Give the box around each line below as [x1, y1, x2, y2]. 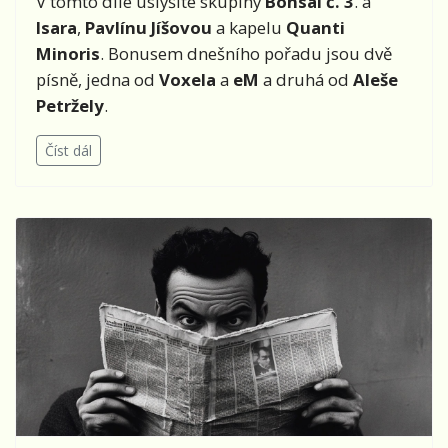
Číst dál [45, 140, 92, 160]
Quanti [286, 15, 345, 39]
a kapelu [212, 15, 286, 39]
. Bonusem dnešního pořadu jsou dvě [100, 41, 392, 65]
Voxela [159, 67, 216, 91]
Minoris [36, 41, 100, 65]
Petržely [36, 93, 104, 117]
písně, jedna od [36, 67, 159, 91]
